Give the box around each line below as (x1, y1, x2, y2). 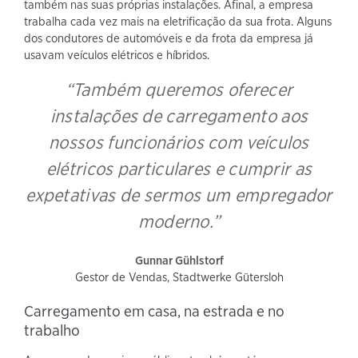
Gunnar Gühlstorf (134, 253, 224, 268)
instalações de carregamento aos (50, 105, 308, 127)
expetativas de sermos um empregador (26, 184, 332, 206)
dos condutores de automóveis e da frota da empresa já (24, 31, 313, 46)
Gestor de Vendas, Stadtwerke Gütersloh (74, 269, 284, 284)
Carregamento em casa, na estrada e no (24, 301, 284, 320)
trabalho (24, 320, 80, 340)
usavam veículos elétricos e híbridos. (24, 48, 209, 63)
